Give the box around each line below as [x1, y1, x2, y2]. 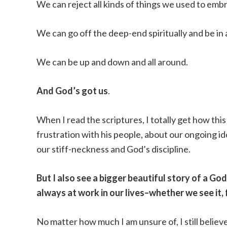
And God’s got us [36, 85, 108, 96]
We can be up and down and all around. [36, 56, 188, 67]
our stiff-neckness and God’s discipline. [36, 143, 191, 155]
